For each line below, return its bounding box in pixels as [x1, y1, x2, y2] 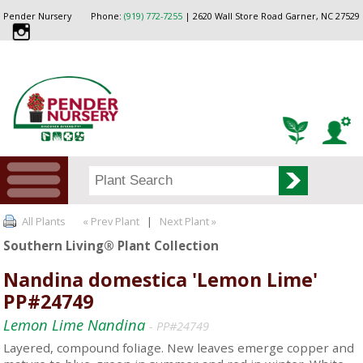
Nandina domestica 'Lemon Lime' [3, 266, 318, 293]
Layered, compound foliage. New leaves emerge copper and [3, 340, 355, 357]
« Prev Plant [80, 213, 140, 228]
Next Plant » [160, 213, 220, 228]
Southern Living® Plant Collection [3, 237, 220, 254]
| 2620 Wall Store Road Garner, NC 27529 [181, 11, 360, 22]
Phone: [90, 11, 124, 22]
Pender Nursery [3, 11, 72, 22]
